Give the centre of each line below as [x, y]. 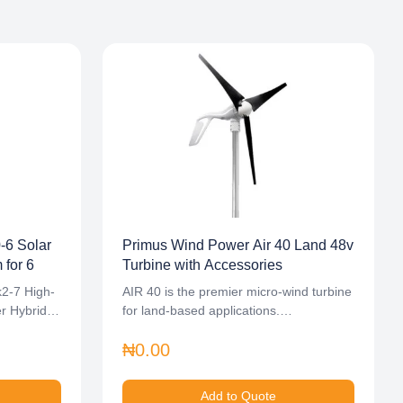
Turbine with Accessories [202, 265]
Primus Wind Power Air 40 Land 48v [238, 245]
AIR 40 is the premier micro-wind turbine [237, 291]
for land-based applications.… [207, 310]
